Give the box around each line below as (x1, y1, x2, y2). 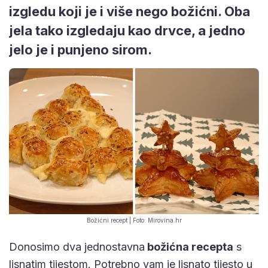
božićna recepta (145, 240, 233, 253)
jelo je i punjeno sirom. (9, 41, 152, 57)
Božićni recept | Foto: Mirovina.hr (86, 216, 182, 224)
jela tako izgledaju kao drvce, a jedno (9, 22, 245, 38)
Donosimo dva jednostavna (9, 240, 145, 253)
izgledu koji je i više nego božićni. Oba (9, 3, 250, 19)
